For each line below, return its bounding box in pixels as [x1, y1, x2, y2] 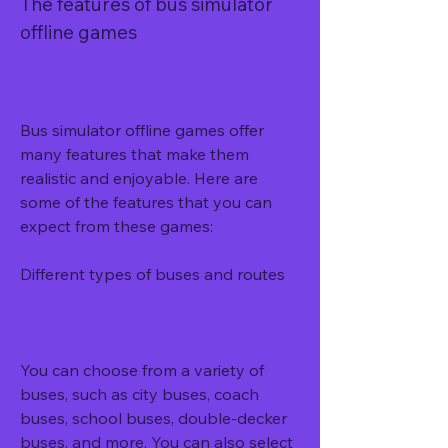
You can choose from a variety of [20, 360, 264, 380]
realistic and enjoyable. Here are [20, 168, 258, 188]
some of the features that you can [20, 192, 272, 212]
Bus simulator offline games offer [20, 120, 264, 140]
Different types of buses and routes [20, 264, 285, 284]
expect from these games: [20, 216, 213, 236]
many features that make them [20, 144, 249, 164]
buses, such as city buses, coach [20, 384, 259, 404]
